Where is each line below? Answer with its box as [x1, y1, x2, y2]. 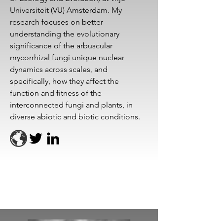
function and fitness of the [10, 88, 102, 98]
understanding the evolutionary [10, 29, 119, 38]
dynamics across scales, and [10, 65, 108, 74]
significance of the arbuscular [10, 41, 112, 50]
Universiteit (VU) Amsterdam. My [10, 5, 122, 15]
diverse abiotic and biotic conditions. [10, 112, 142, 121]
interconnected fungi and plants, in [10, 100, 133, 110]
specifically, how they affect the [10, 76, 119, 86]
